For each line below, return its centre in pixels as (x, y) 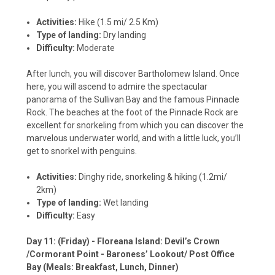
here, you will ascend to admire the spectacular (117, 87)
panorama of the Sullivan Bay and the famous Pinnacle (133, 100)
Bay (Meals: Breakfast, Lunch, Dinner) (103, 267)
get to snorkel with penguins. (82, 151)
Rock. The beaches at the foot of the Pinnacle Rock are (132, 113)
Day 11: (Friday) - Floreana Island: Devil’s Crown (123, 242)
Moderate (95, 48)
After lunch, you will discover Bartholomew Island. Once (133, 74)
